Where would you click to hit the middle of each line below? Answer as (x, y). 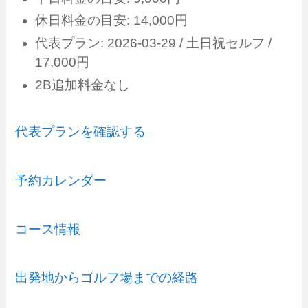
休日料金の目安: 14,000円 (111, 21)
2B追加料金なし (82, 85)
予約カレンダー (61, 181)
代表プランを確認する (81, 132)
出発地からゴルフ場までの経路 (107, 278)
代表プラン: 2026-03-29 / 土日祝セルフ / (153, 43)
